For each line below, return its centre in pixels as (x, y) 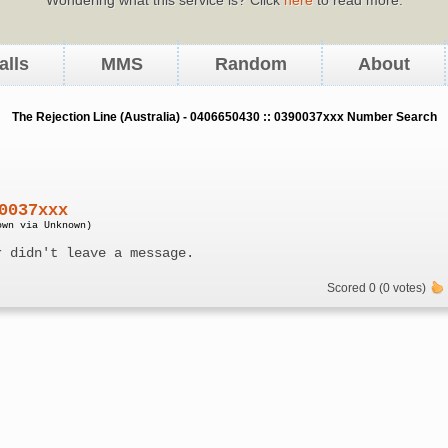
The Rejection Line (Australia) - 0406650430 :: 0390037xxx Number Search (224, 117)
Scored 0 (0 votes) (378, 288)
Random (250, 64)
